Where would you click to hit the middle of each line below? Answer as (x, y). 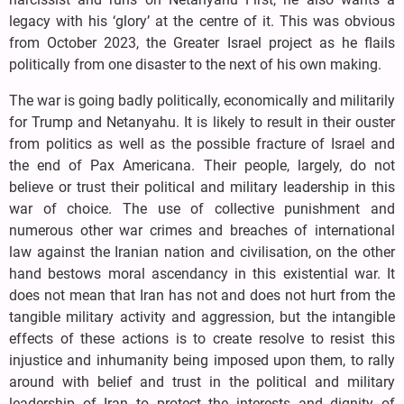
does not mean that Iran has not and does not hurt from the (202, 296)
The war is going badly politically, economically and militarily (202, 101)
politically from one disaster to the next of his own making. (195, 65)
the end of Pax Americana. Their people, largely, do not (202, 166)
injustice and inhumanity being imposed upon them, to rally (202, 361)
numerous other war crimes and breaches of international (202, 231)
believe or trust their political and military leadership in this (202, 188)
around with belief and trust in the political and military (202, 382)
